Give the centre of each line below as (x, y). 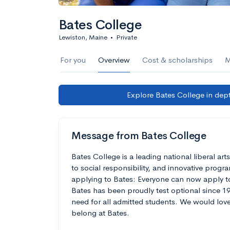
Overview (114, 60)
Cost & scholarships (177, 60)
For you (73, 60)
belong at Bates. (100, 213)
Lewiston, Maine (83, 37)
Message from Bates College (139, 136)
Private (127, 37)
